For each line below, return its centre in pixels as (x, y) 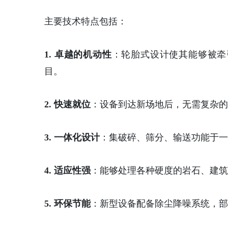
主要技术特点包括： (85, 21)
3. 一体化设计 (72, 137)
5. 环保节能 (67, 204)
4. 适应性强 (67, 170)
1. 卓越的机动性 (78, 54)
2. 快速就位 (67, 104)
